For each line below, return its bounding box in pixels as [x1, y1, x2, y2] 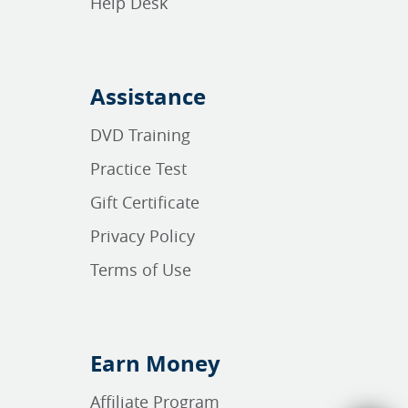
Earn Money [90, 348, 220, 379]
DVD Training [90, 124, 190, 146]
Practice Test [90, 158, 187, 179]
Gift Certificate [90, 191, 199, 213]
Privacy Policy [90, 225, 195, 247]
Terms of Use [90, 259, 191, 280]
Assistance [90, 81, 206, 112]
